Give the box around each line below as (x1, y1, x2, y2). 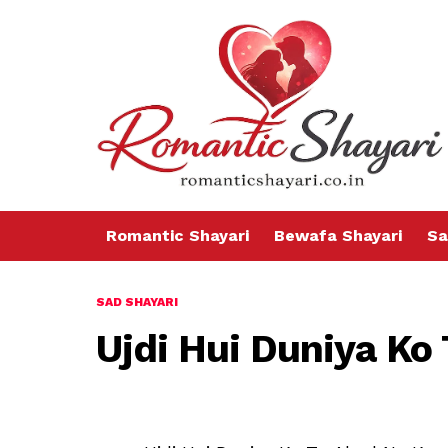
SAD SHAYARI (96, 295, 178, 310)
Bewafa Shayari (274, 226, 402, 246)
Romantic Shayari (106, 226, 249, 246)
